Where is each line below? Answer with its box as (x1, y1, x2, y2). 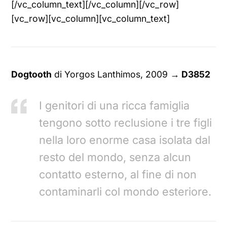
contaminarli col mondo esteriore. (39, 185, 212, 199)
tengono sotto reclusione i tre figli (39, 116, 212, 130)
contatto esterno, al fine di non (39, 168, 197, 181)
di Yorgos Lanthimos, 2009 (52, 69, 171, 80)
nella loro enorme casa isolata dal (39, 133, 211, 147)
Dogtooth (11, 69, 52, 80)
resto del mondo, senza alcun (39, 150, 192, 164)
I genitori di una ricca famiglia (39, 99, 190, 112)
